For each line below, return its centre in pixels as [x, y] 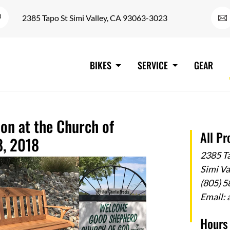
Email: [214, 196]
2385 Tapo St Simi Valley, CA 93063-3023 [94, 18]
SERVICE [154, 65]
